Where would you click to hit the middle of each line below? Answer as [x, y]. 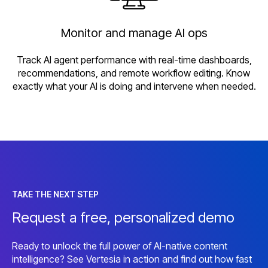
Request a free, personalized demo [123, 218]
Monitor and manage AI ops [134, 33]
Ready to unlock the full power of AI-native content [120, 246]
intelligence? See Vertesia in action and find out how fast [132, 259]
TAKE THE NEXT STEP [55, 194]
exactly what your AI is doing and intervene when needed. [134, 86]
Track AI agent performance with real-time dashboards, [134, 60]
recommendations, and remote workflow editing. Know [134, 73]
